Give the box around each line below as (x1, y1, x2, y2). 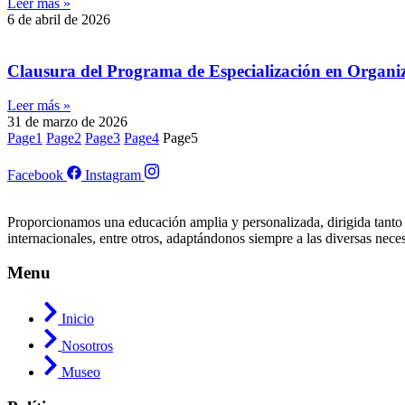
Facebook (7, 166, 63, 183)
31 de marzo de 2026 (7, 114, 127, 130)
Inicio (61, 310, 94, 326)
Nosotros (61, 337, 113, 353)
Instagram (85, 166, 141, 183)
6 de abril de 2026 (7, 12, 110, 27)
